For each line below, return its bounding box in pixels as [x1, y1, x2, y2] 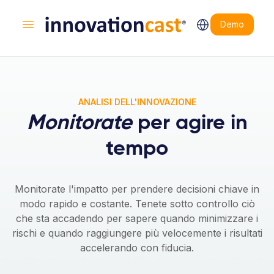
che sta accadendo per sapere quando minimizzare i [16, 212, 258, 224]
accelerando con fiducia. [80, 242, 194, 254]
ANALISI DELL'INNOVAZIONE [78, 97, 196, 107]
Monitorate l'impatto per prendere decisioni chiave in [15, 183, 259, 195]
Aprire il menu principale [27, 24, 141, 37]
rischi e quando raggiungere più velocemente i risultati [12, 227, 262, 239]
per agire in [131, 113, 248, 134]
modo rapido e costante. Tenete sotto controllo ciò [19, 198, 255, 210]
